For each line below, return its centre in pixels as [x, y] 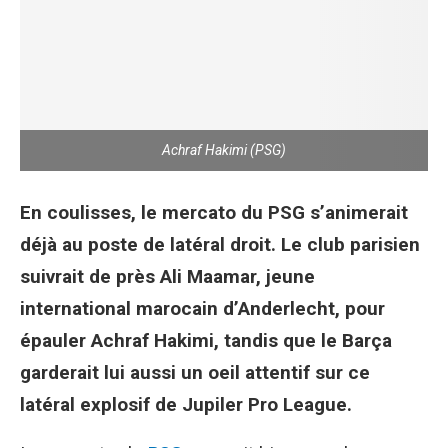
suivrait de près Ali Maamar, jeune [167, 276]
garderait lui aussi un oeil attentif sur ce [195, 372]
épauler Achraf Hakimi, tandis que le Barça [206, 340]
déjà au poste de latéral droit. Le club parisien [220, 244]
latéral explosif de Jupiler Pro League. [186, 404]
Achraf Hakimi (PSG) [224, 150]
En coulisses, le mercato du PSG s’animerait [214, 212]
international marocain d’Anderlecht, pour [202, 308]
